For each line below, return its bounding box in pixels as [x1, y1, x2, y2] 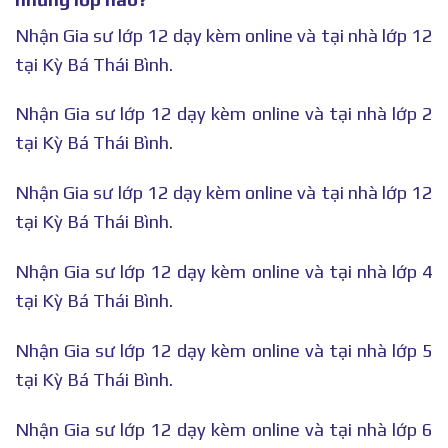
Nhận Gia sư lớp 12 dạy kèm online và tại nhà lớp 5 [15, 339, 433, 361]
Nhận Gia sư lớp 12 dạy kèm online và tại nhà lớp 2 [15, 103, 433, 125]
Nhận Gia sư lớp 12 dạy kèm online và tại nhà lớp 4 [15, 261, 433, 283]
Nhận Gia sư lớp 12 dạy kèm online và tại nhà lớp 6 [15, 418, 433, 440]
